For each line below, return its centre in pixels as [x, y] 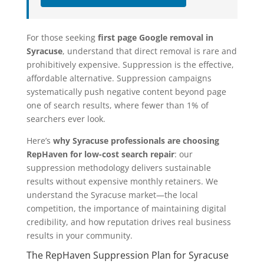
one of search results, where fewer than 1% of [117, 105]
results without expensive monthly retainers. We [122, 181]
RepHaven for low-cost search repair [100, 154]
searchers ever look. [66, 119]
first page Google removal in [155, 38]
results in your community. [79, 236]
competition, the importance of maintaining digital [126, 209]
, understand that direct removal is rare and [149, 51]
